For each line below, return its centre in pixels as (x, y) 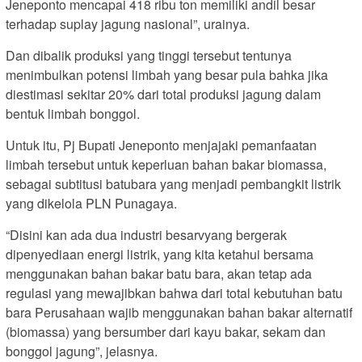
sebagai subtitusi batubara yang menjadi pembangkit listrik (173, 184)
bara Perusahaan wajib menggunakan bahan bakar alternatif (179, 313)
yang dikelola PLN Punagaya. (91, 204)
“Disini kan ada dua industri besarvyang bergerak (146, 235)
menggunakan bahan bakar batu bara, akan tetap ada (159, 274)
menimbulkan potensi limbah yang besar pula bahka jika (167, 75)
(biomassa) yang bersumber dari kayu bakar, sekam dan (166, 332)
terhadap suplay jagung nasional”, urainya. (128, 24)
